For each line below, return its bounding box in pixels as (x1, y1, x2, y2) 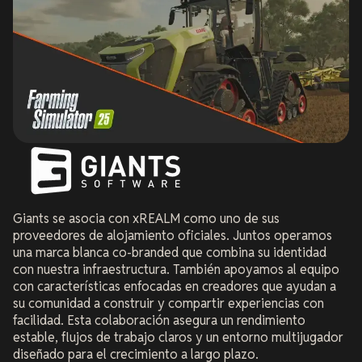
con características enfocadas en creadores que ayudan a (13, 277, 336, 295)
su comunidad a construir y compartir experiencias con (13, 294, 324, 312)
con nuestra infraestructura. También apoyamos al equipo (13, 260, 339, 278)
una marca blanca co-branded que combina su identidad (13, 243, 326, 261)
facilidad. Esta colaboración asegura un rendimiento (13, 311, 305, 329)
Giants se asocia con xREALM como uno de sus (13, 209, 280, 227)
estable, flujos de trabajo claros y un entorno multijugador (13, 328, 343, 346)
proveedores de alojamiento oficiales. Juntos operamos (13, 226, 332, 244)
